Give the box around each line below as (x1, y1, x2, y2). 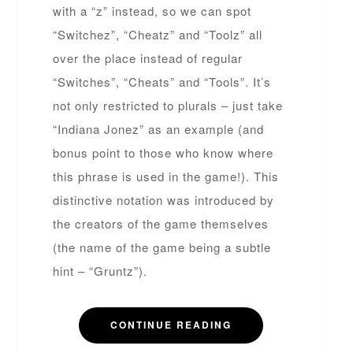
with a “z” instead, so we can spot (53, 2, 252, 19)
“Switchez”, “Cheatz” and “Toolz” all (53, 25, 263, 43)
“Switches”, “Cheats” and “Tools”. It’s (53, 72, 272, 90)
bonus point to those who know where (53, 143, 274, 161)
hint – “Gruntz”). (53, 262, 148, 279)
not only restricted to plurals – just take (53, 96, 284, 113)
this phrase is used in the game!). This (53, 167, 280, 184)
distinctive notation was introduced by (53, 191, 275, 208)
